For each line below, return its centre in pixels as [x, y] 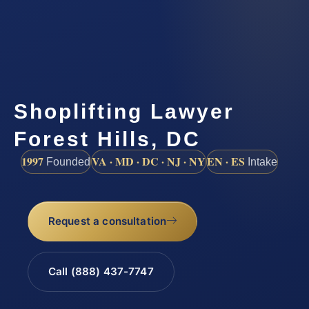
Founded [67, 162]
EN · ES [226, 161]
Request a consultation [107, 221]
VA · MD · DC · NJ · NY [149, 161]
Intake [261, 162]
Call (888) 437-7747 [101, 272]
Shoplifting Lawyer [124, 112]
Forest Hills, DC [107, 139]
